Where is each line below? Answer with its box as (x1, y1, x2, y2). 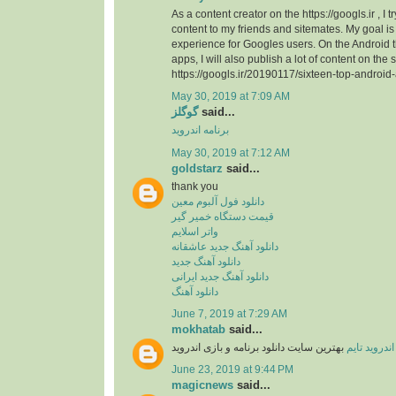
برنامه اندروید (171, 125, 229, 136)
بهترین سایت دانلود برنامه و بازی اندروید (171, 342, 344, 354)
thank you (171, 180, 218, 192)
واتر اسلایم (171, 225, 218, 237)
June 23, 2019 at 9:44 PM (171, 364, 293, 376)
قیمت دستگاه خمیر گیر (171, 210, 274, 222)
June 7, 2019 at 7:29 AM (171, 308, 287, 320)
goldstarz (171, 161, 223, 175)
